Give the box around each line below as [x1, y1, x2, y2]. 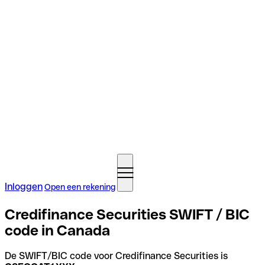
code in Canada [5, 222, 110, 238]
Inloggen [5, 181, 43, 192]
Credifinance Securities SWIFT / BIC [5, 206, 250, 222]
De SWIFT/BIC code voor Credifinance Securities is [5, 250, 228, 261]
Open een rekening [44, 182, 115, 192]
